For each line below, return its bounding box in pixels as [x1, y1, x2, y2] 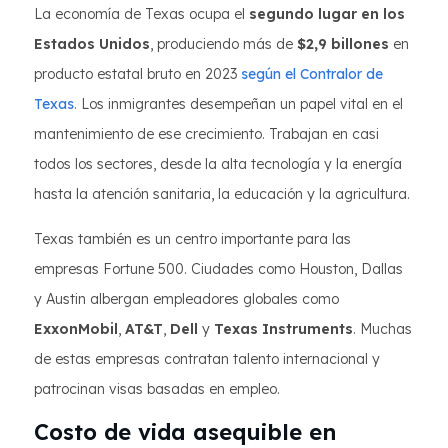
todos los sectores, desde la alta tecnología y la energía [34, 155, 402, 173]
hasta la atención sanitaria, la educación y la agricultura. [34, 185, 410, 203]
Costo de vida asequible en [34, 418, 336, 446]
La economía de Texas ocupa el [34, 5, 249, 23]
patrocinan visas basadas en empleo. [34, 380, 280, 398]
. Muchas [353, 320, 412, 338]
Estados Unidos [34, 35, 150, 53]
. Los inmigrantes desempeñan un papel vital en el [74, 95, 403, 113]
